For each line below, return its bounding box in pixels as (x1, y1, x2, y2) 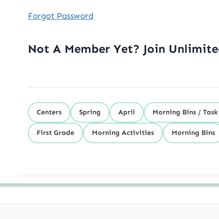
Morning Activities (92, 128, 154, 137)
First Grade (37, 128, 74, 137)
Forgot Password (28, 10, 93, 21)
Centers (37, 108, 62, 116)
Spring (79, 108, 101, 116)
